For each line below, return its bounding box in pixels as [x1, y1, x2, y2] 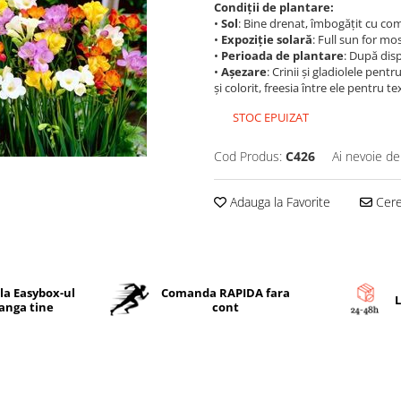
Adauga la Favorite [226, 193, 330, 210]
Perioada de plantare [221, 47, 344, 64]
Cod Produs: [214, 148, 282, 165]
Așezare [221, 64, 267, 80]
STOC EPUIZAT [230, 109, 309, 125]
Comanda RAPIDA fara [160, 284, 290, 301]
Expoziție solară [221, 31, 312, 47]
